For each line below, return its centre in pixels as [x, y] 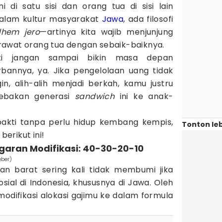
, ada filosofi [148, 19]
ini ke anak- [144, 96]
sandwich [95, 96]
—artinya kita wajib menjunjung [107, 32]
